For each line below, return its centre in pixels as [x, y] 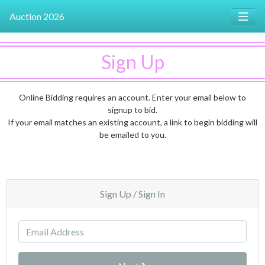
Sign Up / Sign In [132, 194]
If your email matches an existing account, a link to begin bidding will [132, 122]
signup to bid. [132, 110]
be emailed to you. [132, 135]
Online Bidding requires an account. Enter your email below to [132, 98]
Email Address [47, 227]
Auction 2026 [37, 17]
